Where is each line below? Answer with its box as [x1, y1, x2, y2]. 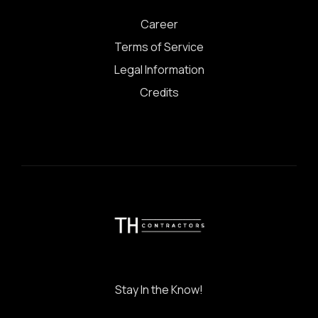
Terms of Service [114, 39, 204, 55]
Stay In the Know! [115, 281, 204, 297]
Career [140, 16, 178, 33]
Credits [139, 84, 179, 101]
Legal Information [114, 62, 204, 78]
